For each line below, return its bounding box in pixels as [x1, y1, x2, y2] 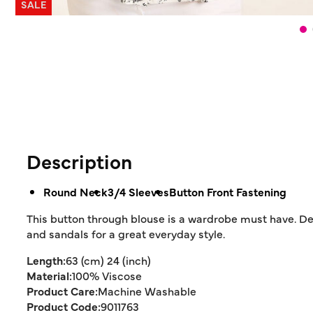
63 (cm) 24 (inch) [66, 252, 151, 268]
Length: [27, 252, 66, 268]
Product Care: [27, 283, 98, 298]
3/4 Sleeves [108, 184, 169, 199]
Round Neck [43, 184, 108, 199]
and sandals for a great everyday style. [27, 226, 225, 241]
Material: [27, 268, 72, 283]
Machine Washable [98, 283, 196, 298]
